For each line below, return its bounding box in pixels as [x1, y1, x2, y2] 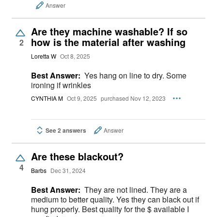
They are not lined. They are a [84, 184, 187, 195]
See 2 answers [46, 125, 86, 135]
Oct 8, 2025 [60, 52, 90, 61]
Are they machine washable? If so [31, 24, 187, 38]
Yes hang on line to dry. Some [84, 69, 186, 81]
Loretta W [31, 52, 56, 61]
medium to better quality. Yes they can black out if [31, 193, 199, 205]
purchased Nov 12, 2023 [101, 94, 166, 103]
